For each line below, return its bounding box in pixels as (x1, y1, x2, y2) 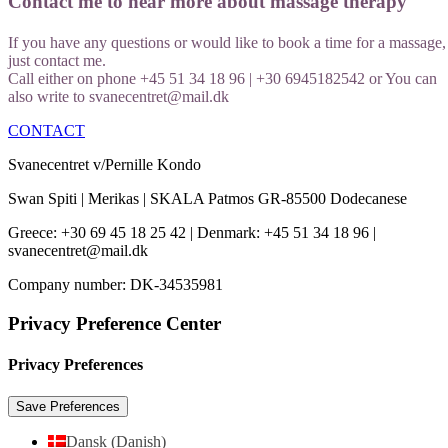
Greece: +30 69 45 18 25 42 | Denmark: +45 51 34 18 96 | (8, 224, 376, 242)
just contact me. (8, 52, 106, 70)
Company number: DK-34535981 (8, 276, 223, 294)
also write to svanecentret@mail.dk (8, 88, 229, 106)
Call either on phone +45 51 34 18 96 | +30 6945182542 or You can (8, 70, 437, 88)
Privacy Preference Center (8, 312, 221, 334)
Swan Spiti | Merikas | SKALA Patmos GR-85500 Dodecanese (8, 190, 407, 208)
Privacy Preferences (8, 356, 143, 374)
